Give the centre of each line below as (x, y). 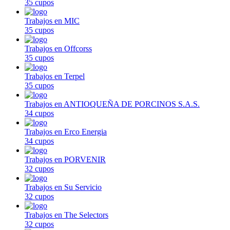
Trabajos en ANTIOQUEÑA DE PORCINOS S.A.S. (112, 104)
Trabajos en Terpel (55, 76)
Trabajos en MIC (52, 21)
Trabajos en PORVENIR (65, 159)
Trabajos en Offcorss (58, 48)
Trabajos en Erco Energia (66, 131)
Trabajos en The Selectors (66, 215)
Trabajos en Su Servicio (63, 187)
